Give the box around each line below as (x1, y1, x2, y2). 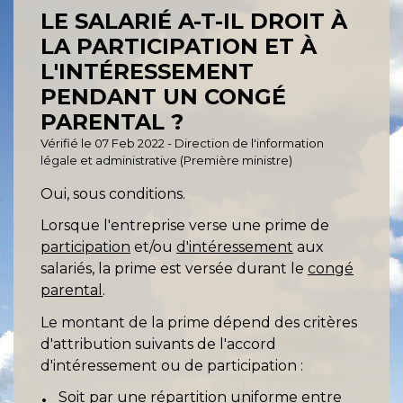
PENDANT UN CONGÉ (40, 84, 286, 111)
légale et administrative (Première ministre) (40, 153, 292, 168)
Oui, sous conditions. (40, 185, 185, 203)
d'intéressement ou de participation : (40, 356, 303, 374)
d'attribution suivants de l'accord (40, 335, 276, 353)
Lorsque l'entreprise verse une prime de (40, 217, 329, 235)
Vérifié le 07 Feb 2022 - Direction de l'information (40, 136, 324, 151)
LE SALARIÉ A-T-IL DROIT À (40, 8, 347, 35)
